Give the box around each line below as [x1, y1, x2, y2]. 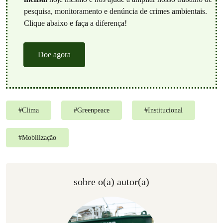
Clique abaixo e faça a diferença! [23, 18, 127, 28]
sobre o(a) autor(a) [74, 176, 149, 187]
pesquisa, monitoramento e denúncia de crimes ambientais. [23, 6, 207, 16]
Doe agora [38, 50, 71, 59]
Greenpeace [77, 106, 110, 114]
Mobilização [22, 133, 56, 141]
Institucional [148, 106, 183, 114]
